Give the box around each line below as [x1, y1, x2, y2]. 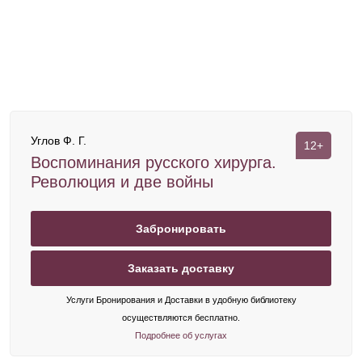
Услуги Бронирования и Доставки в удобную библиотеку [65, 295, 297, 305]
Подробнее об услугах [135, 330, 227, 340]
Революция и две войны [31, 173, 213, 191]
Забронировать [136, 222, 226, 235]
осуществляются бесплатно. [122, 313, 240, 322]
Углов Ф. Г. [31, 134, 86, 147]
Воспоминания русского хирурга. [31, 154, 276, 171]
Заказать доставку [128, 262, 234, 275]
